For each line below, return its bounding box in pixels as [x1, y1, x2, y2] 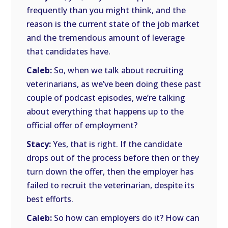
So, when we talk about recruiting [52, 65, 184, 76]
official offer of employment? [26, 120, 138, 131]
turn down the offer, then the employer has [26, 166, 194, 177]
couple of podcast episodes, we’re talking [26, 92, 186, 103]
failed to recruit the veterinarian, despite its [26, 180, 195, 191]
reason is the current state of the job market [26, 18, 200, 30]
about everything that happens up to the [26, 106, 184, 117]
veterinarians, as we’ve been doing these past [26, 78, 202, 90]
